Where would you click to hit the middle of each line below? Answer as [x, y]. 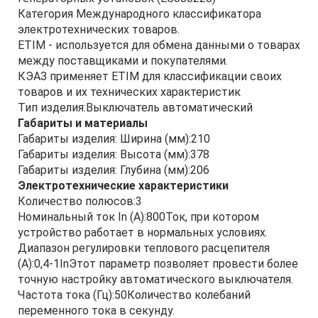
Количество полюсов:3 [80, 201]
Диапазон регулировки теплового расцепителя [144, 248]
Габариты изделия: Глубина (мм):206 [114, 170]
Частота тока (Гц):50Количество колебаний [134, 295]
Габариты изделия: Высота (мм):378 [114, 154]
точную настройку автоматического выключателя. [155, 279]
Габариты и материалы [83, 123]
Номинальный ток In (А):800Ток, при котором [138, 217]
